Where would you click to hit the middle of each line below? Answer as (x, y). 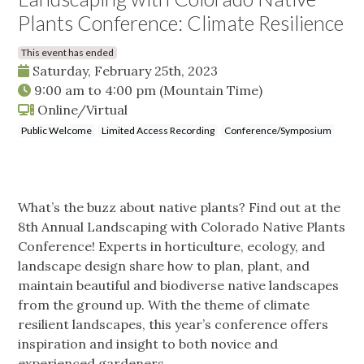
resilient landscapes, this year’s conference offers (173, 325)
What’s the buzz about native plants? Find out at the (179, 208)
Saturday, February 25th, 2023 (123, 71)
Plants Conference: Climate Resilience (181, 23)
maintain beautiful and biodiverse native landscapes (178, 286)
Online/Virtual (81, 110)
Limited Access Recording (158, 131)
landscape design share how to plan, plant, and (164, 266)
